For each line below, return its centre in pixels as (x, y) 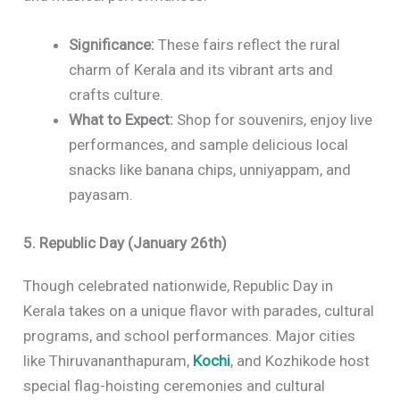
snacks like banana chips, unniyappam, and (210, 170)
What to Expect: (121, 120)
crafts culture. (117, 95)
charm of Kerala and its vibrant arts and (201, 70)
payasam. (101, 195)
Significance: (112, 45)
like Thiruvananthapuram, (108, 360)
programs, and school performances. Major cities (190, 335)
